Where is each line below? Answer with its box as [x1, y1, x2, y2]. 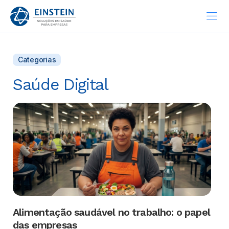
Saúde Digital [13, 75, 108, 94]
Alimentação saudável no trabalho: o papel [13, 206, 210, 219]
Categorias [18, 55, 56, 64]
